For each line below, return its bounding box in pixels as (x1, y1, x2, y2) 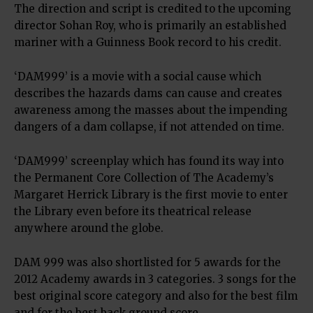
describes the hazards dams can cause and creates (14, 87, 282, 100)
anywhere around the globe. (14, 221, 163, 235)
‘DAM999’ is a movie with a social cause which (14, 70, 261, 83)
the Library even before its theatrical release (14, 205, 252, 218)
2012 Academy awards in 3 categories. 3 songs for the (14, 272, 296, 286)
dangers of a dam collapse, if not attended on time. (14, 120, 284, 133)
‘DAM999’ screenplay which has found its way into (14, 154, 284, 168)
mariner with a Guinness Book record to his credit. (14, 36, 282, 49)
